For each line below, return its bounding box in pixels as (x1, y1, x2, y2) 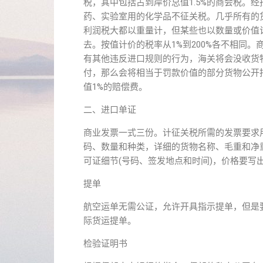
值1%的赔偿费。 (83, 82, 147, 92)
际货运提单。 (83, 215, 136, 226)
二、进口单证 (83, 104, 136, 115)
